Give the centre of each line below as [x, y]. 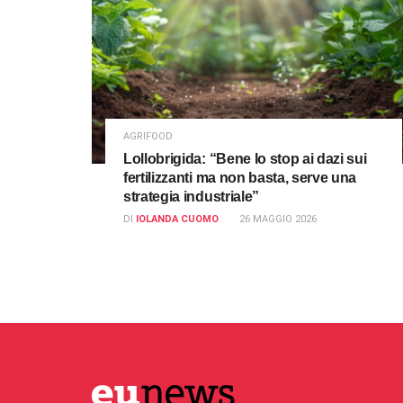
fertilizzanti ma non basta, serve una [240, 177]
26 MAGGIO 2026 [278, 219]
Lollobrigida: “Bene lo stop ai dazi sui [245, 158]
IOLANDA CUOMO [177, 219]
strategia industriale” [191, 196]
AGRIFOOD [148, 136]
